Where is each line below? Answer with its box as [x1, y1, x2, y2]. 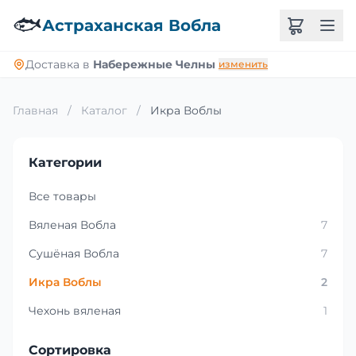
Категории [29, 155, 102, 170]
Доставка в [25, 57, 93, 72]
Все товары [29, 189, 96, 203]
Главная [13, 103, 58, 118]
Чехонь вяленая [29, 304, 121, 318]
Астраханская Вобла [42, 16, 221, 35]
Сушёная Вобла [29, 246, 119, 261]
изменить [219, 58, 268, 70]
